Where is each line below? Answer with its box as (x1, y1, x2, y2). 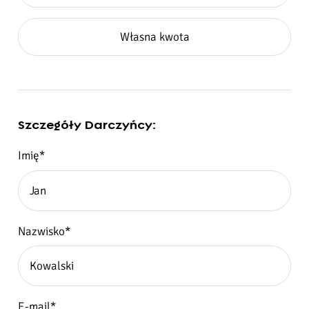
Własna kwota (119, 30, 190, 45)
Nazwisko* (18, 223, 70, 239)
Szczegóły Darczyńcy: (18, 119, 156, 132)
